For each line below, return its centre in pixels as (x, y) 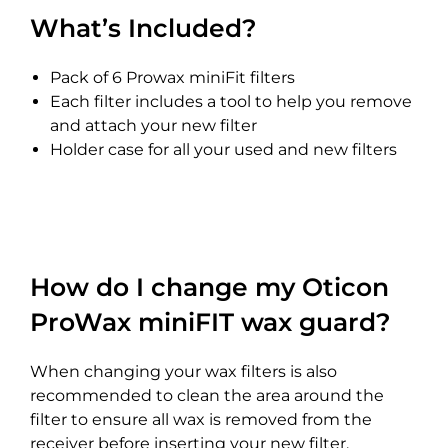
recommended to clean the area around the (207, 396)
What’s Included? (143, 28)
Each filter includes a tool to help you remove (231, 102)
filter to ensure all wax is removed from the (201, 420)
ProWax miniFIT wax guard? (210, 322)
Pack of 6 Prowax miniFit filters (172, 78)
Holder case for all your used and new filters (223, 150)
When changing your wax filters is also (183, 372)
